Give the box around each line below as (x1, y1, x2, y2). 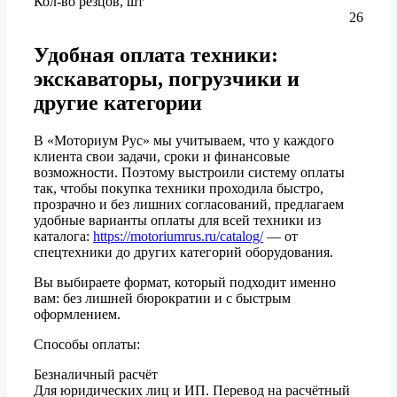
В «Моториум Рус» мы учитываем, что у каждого (34, 132, 334, 148)
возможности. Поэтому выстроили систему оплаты (34, 164, 345, 180)
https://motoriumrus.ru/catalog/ (93, 228, 263, 244)
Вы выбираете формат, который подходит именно (34, 274, 336, 290)
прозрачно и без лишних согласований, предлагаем (34, 196, 344, 212)
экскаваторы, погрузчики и (34, 66, 300, 90)
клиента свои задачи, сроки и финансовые (34, 148, 290, 164)
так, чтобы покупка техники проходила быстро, (34, 180, 323, 196)
